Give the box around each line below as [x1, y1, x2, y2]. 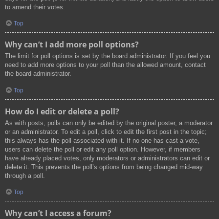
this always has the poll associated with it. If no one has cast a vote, [5, 136, 199, 144]
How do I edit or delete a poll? [5, 106, 119, 117]
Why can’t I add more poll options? [5, 39, 139, 50]
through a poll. [5, 172, 45, 179]
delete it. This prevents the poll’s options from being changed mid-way [5, 163, 203, 171]
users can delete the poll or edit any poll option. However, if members [5, 145, 200, 153]
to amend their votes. [5, 3, 65, 11]
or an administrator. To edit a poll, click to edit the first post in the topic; [5, 128, 207, 135]
